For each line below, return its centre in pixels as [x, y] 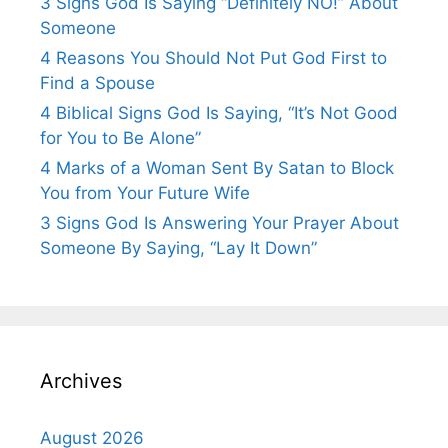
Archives [81, 381]
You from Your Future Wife [145, 193]
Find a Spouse [97, 83]
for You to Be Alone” [120, 138]
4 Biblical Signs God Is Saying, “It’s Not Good [219, 113]
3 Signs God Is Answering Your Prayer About [219, 223]
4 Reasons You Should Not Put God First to [213, 58]
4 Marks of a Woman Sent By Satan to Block [217, 168]
